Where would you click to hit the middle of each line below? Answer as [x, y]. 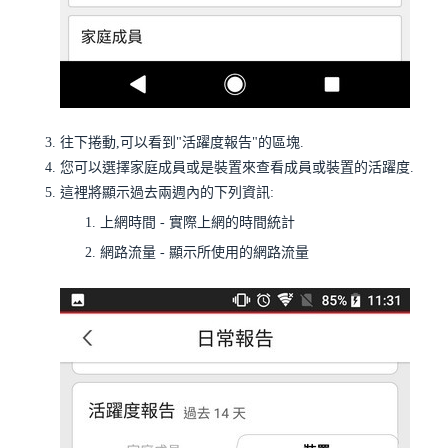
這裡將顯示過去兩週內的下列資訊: [167, 193]
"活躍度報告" [217, 143]
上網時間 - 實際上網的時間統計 [197, 223]
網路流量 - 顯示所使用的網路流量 [204, 253]
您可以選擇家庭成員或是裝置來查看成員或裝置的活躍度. [237, 168]
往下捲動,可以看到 [118, 143]
